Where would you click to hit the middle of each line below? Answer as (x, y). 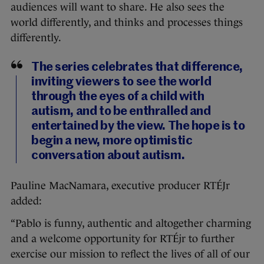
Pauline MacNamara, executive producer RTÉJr (120, 186)
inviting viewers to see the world (121, 82)
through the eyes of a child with (118, 97)
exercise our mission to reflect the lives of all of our (130, 254)
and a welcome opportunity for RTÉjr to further (123, 239)
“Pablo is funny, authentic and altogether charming (131, 224)
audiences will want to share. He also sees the (118, 7)
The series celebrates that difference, (137, 68)
